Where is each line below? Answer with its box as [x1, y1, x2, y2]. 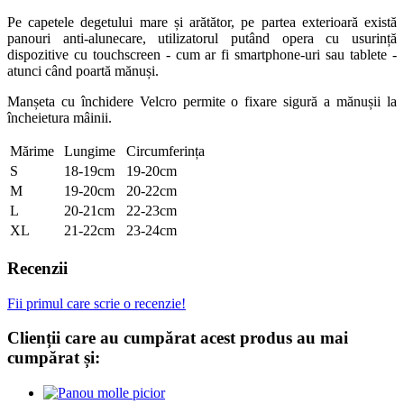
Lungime [64, 143, 115, 160]
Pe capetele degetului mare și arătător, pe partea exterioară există [7, 14, 397, 31]
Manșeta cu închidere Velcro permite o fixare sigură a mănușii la [7, 94, 397, 110]
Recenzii [7, 258, 68, 278]
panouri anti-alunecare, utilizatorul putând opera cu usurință [7, 31, 397, 47]
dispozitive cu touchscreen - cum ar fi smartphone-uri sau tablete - [7, 47, 397, 63]
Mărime [10, 143, 54, 160]
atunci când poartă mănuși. [7, 63, 159, 79]
